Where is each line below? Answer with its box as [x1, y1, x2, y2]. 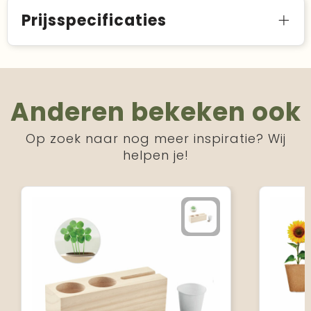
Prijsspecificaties [21, 10, 167, 31]
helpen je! [122, 146, 189, 164]
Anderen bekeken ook [10, 94, 301, 130]
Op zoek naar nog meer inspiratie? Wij [25, 130, 286, 147]
